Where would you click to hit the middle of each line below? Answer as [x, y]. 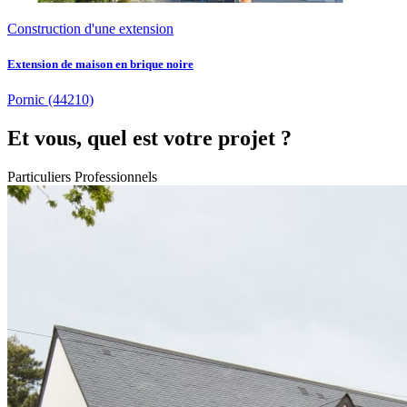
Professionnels [116, 177]
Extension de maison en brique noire [100, 65]
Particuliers [41, 177]
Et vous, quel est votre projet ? [149, 139]
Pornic [26, 100]
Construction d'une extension [90, 29]
